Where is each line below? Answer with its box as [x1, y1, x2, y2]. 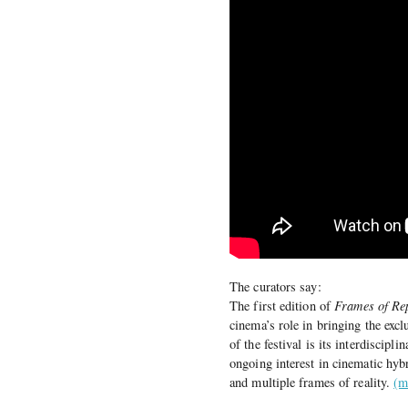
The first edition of [229, 296, 335, 314]
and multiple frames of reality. [229, 372, 394, 391]
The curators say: [229, 277, 321, 295]
